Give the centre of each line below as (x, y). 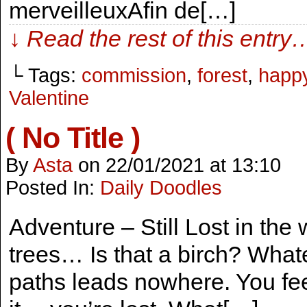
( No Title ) (73, 138)
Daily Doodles (161, 188)
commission (134, 75)
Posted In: (53, 188)
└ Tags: (45, 75)
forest (222, 75)
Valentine (49, 98)
